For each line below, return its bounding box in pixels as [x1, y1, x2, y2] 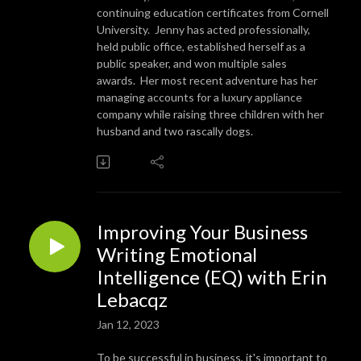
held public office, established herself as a [97, 39, 305, 53]
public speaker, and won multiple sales [97, 56, 287, 70]
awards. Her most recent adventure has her [97, 73, 317, 87]
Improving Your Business [97, 219, 308, 243]
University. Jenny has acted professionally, [97, 22, 310, 36]
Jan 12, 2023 [97, 317, 160, 331]
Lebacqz [97, 287, 168, 311]
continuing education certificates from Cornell [97, 5, 329, 19]
